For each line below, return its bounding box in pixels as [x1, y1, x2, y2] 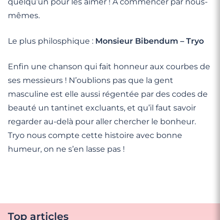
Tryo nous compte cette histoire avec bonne [8, 131, 182, 140]
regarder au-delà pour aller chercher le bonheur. [8, 117, 196, 126]
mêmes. [8, 11, 40, 20]
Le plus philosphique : [8, 36, 95, 46]
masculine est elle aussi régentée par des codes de [8, 89, 208, 99]
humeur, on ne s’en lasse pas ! [8, 144, 125, 154]
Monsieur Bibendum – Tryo [95, 36, 204, 46]
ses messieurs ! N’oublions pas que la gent [8, 76, 173, 85]
